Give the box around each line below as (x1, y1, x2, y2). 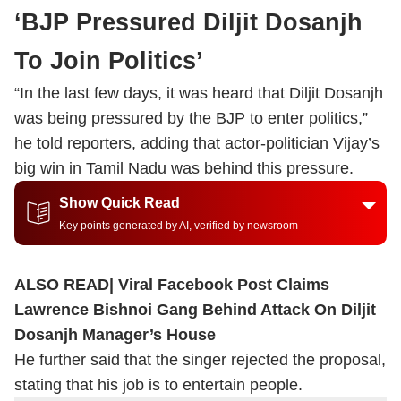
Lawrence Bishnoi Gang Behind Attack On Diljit (14, 301, 376, 319)
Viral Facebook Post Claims (118, 276, 329, 294)
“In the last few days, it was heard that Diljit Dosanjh (14, 84, 383, 102)
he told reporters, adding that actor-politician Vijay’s (14, 134, 380, 152)
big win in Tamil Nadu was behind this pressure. (14, 159, 354, 177)
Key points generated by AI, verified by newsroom (59, 219, 298, 232)
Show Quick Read (59, 195, 180, 210)
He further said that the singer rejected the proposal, (14, 351, 386, 369)
